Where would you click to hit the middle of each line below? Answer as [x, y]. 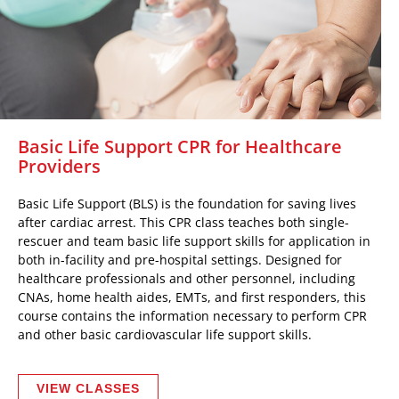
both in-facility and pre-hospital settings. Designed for [180, 260]
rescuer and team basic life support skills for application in [194, 241]
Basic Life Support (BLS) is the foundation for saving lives [187, 204]
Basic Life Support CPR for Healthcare [180, 147]
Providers [59, 166]
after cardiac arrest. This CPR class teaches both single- [183, 222]
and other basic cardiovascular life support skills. [165, 334]
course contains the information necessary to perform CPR [192, 316]
